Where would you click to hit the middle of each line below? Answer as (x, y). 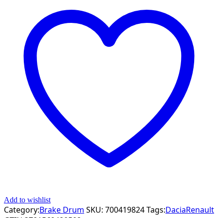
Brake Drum (62, 209)
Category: (22, 209)
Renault (200, 209)
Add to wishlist (27, 200)
